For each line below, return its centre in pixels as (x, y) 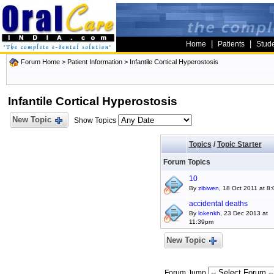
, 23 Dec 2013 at (244, 213)
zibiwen (208, 188)
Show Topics (96, 120)
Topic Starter (239, 144)
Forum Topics (187, 162)
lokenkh (209, 213)
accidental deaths (218, 204)
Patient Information (95, 62)
